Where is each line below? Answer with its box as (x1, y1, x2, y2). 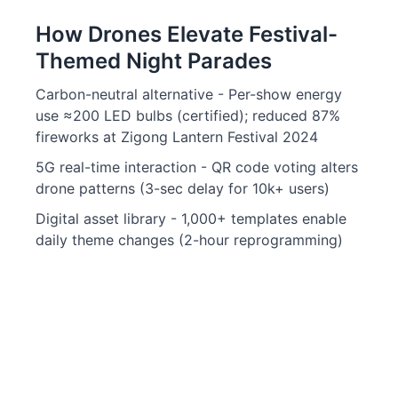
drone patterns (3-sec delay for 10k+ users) (36, 179, 330, 197)
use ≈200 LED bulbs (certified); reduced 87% (36, 107, 340, 124)
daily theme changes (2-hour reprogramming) (36, 231, 343, 249)
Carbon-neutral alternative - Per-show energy (36, 85, 342, 103)
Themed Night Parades (36, 48, 272, 74)
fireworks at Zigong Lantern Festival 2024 (36, 128, 318, 146)
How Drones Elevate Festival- (36, 21, 338, 47)
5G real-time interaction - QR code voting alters (36, 158, 358, 176)
